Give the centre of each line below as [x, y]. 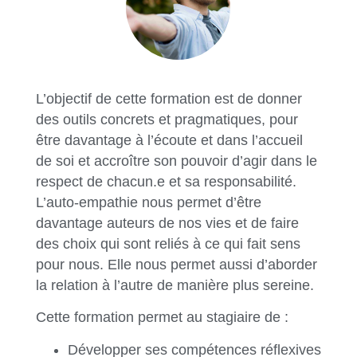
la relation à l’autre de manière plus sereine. [177, 286]
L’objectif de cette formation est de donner [169, 99]
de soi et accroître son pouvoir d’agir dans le [176, 161]
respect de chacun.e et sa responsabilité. [166, 182]
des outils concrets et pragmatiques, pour [167, 120]
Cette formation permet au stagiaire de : [164, 318]
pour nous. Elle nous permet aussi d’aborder [176, 265]
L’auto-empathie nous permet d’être [148, 203]
